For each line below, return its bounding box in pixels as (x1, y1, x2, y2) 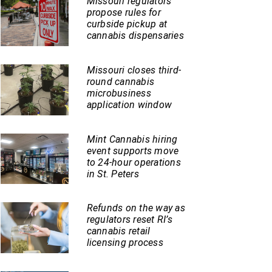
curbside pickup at (86, 18, 168, 30)
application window (86, 99, 172, 111)
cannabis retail (86, 225, 151, 237)
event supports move (86, 144, 179, 157)
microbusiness (86, 87, 151, 100)
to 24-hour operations (86, 156, 181, 168)
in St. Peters (86, 168, 139, 180)
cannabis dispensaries (86, 30, 184, 42)
